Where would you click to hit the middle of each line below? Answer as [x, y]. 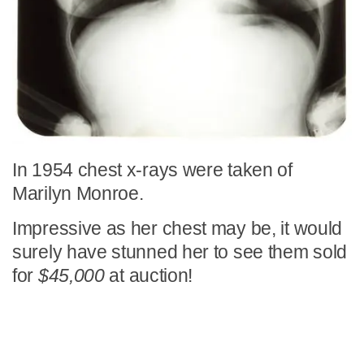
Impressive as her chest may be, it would [178, 229]
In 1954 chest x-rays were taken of [152, 171]
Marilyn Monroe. [78, 194]
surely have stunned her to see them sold [180, 253]
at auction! [149, 276]
